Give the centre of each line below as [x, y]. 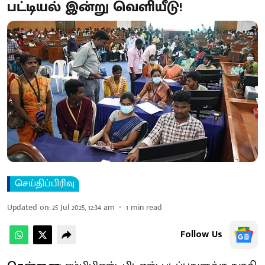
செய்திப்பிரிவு [45, 183]
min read [146, 207]
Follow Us [201, 234]
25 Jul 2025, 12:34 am [83, 207]
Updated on [28, 207]
